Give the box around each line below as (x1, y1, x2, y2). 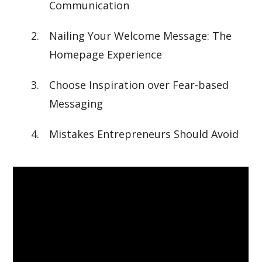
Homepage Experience (49, 47, 163, 61)
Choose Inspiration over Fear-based (49, 78, 229, 92)
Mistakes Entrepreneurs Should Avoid (49, 127, 239, 141)
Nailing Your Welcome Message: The (49, 29, 232, 43)
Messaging (49, 96, 104, 111)
